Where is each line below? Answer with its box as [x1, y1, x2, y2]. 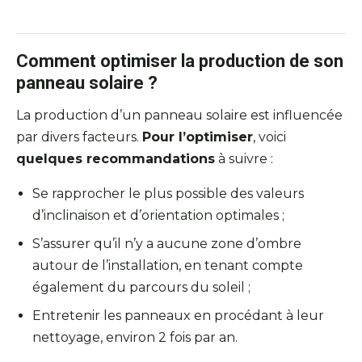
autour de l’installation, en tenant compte [32, 258, 303, 274]
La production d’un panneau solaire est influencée [16, 107, 343, 124]
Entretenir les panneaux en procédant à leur [32, 308, 324, 324]
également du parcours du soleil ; [32, 280, 250, 296]
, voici [253, 129, 286, 145]
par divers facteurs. [16, 129, 142, 145]
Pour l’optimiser [142, 129, 253, 145]
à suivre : [215, 151, 273, 167]
